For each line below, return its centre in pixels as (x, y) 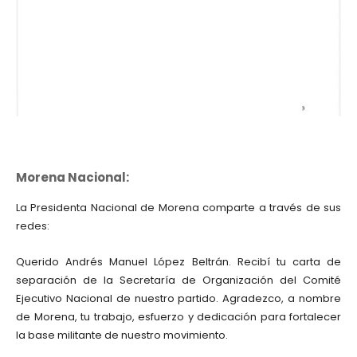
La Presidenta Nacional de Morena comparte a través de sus (178, 208)
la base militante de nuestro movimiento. (122, 335)
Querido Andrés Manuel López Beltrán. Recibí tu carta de (178, 262)
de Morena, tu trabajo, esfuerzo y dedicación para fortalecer (178, 317)
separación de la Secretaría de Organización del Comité (178, 280)
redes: (33, 226)
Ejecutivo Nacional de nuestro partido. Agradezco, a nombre (178, 298)
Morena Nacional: (73, 177)
